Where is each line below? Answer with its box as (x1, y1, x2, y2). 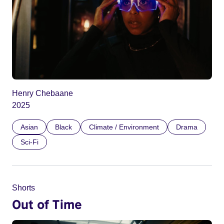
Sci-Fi (20, 138, 38, 146)
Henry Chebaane (12, 89, 73, 98)
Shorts (12, 183, 35, 192)
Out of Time (12, 196, 82, 212)
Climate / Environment (89, 123, 159, 131)
